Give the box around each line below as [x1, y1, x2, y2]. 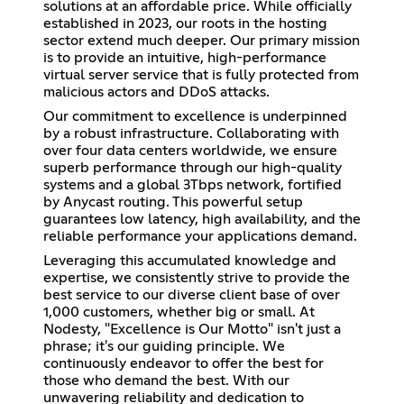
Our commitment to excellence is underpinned [43, 108, 347, 124]
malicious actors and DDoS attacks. [43, 84, 270, 99]
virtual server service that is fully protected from [43, 67, 359, 82]
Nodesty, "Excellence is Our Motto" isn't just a [43, 321, 341, 336]
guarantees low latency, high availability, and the [43, 211, 361, 226]
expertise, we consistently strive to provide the [43, 270, 350, 285]
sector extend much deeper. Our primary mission [43, 32, 360, 48]
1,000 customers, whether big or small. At [43, 304, 315, 319]
